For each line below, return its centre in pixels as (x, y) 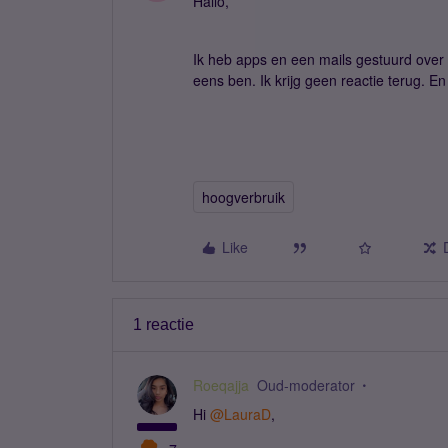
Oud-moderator (306, 385)
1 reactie (163, 324)
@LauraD (240, 414)
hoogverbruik (243, 197)
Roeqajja (221, 385)
